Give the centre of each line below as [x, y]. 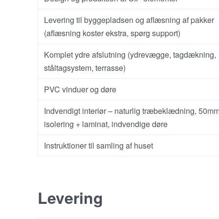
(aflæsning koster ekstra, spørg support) [112, 33]
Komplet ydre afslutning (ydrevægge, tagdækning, [130, 54]
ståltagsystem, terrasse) [85, 67]
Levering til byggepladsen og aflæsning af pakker [129, 20]
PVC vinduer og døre [80, 89]
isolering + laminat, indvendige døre [106, 124]
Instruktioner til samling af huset [99, 145]
